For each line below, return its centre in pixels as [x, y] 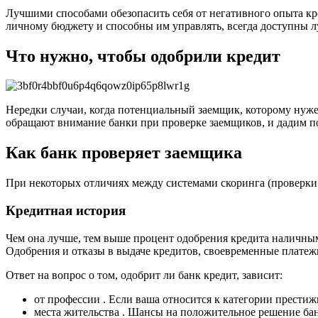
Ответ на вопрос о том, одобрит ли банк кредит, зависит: [144, 275]
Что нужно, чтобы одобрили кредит [143, 56]
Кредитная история [66, 210]
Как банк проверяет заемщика [124, 153]
